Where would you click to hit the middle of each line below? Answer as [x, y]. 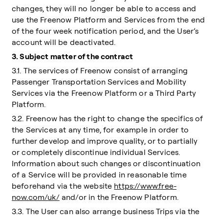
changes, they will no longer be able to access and [104, 8]
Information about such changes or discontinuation [106, 163]
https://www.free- [145, 186]
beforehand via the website [63, 186]
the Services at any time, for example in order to [100, 130]
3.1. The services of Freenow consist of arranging [100, 70]
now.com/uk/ [36, 197]
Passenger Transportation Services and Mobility [99, 82]
